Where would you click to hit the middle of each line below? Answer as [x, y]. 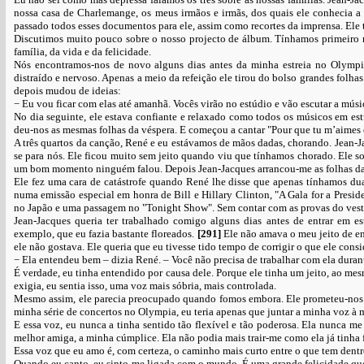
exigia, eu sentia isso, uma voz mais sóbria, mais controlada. [145, 286]
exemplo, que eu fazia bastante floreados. [106, 234]
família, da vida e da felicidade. [82, 52]
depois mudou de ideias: [67, 91]
